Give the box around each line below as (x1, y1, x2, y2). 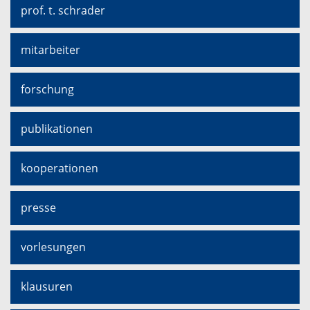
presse (21, 200, 56, 216)
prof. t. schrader (21, 3, 105, 19)
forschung (21, 82, 74, 98)
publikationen (21, 121, 93, 137)
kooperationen (21, 161, 98, 176)
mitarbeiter (21, 42, 80, 58)
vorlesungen (21, 239, 86, 255)
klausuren (21, 279, 73, 295)
